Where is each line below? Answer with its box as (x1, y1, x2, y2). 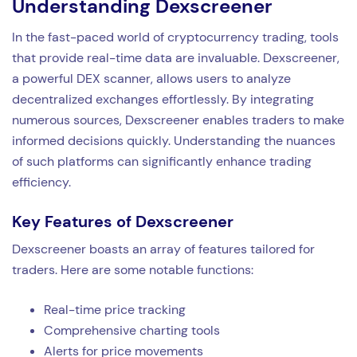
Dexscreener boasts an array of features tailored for (12, 240, 315, 257)
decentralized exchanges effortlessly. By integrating (12, 90, 314, 108)
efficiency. (12, 173, 71, 190)
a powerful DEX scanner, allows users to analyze (12, 69, 291, 87)
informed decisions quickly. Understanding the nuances (12, 131, 335, 149)
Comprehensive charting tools (44, 321, 220, 339)
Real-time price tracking (44, 300, 186, 318)
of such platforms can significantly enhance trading (12, 152, 312, 170)
